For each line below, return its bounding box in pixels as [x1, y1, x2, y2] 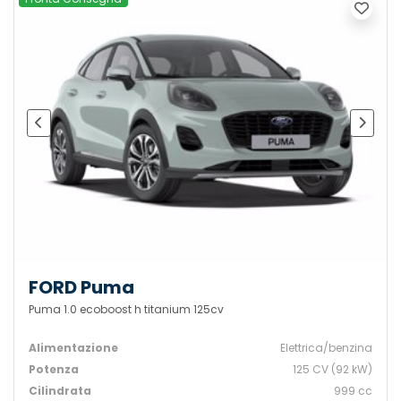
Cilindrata [29, 383, 91, 399]
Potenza [29, 362, 79, 378]
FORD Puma [29, 275, 134, 301]
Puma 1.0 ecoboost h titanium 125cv [29, 302, 224, 318]
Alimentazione [29, 340, 118, 356]
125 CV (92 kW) [293, 362, 372, 378]
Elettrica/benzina [280, 340, 372, 356]
